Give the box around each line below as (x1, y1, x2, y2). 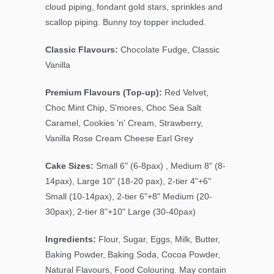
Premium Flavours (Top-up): (45, 87, 162, 98)
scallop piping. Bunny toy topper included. (45, 17, 209, 28)
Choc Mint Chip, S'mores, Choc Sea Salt (45, 103, 201, 113)
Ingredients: (45, 234, 96, 245)
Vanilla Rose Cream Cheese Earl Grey (45, 133, 193, 144)
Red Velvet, (162, 87, 209, 98)
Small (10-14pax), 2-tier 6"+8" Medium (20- (45, 191, 212, 202)
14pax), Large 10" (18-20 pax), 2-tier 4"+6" (45, 176, 211, 187)
